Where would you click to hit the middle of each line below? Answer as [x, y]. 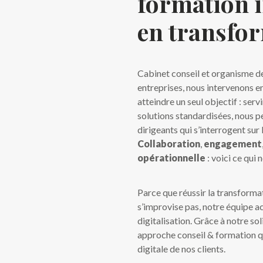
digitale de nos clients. [182, 249]
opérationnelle [172, 158]
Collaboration [169, 144]
